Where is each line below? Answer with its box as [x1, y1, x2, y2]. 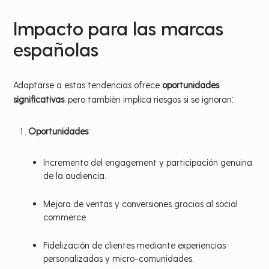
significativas [13, 93, 65, 104]
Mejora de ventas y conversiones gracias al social [43, 198, 238, 209]
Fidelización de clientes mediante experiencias [43, 239, 226, 250]
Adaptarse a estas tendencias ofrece [13, 79, 163, 90]
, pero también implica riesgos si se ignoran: [64, 93, 234, 104]
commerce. [43, 211, 87, 222]
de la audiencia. [43, 169, 106, 181]
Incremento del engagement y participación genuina [43, 156, 253, 168]
